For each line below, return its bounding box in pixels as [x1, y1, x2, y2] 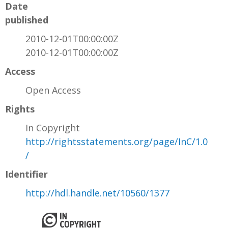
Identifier [5, 168, 48, 181]
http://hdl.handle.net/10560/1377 [25, 187, 169, 199]
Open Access [25, 84, 81, 97]
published [5, 14, 48, 26]
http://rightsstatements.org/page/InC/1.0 [25, 135, 208, 148]
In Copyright [25, 122, 80, 134]
